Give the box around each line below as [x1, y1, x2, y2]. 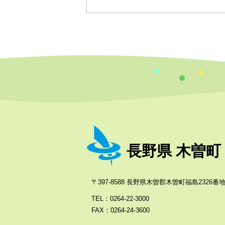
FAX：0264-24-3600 [91, 206, 150, 214]
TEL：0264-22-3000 [91, 194, 149, 202]
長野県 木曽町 [127, 142, 221, 159]
